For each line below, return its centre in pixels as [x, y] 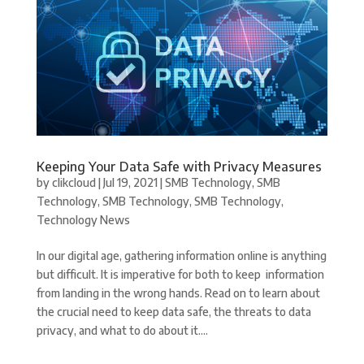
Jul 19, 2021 [130, 182]
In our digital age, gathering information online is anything [181, 255]
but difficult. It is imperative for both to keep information [180, 274]
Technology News [83, 219]
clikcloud [74, 182]
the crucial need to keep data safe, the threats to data [173, 311]
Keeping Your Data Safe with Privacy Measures [179, 166]
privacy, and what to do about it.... [122, 330]
